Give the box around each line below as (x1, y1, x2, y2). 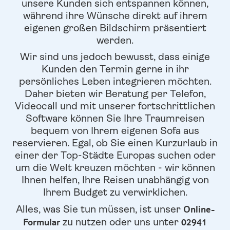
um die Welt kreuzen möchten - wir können (15, 161, 215, 174)
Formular (23, 215, 60, 227)
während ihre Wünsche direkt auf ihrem (23, 9, 207, 22)
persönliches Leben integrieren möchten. (18, 75, 212, 87)
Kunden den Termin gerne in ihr (41, 63, 189, 75)
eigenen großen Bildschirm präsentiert (24, 22, 206, 34)
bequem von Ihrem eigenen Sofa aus (31, 124, 199, 137)
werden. (97, 34, 133, 46)
